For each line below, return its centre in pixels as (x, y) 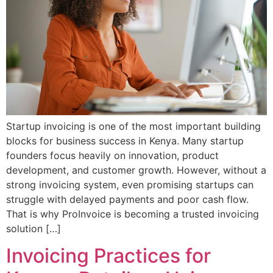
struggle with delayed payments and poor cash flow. (127, 200)
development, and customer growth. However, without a (136, 170)
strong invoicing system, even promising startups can (130, 185)
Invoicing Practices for (108, 256)
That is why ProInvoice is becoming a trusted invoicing (133, 214)
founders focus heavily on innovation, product (112, 156)
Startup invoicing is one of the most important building (133, 126)
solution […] (34, 229)
